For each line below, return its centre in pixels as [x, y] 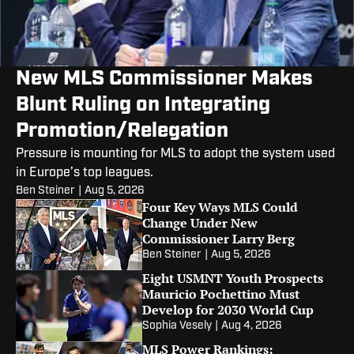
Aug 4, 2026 [252, 326]
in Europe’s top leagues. [85, 173]
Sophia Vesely [177, 326]
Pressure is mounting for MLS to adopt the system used [175, 154]
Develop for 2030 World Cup [228, 310]
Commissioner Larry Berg [218, 239]
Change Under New [200, 223]
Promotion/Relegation [122, 132]
